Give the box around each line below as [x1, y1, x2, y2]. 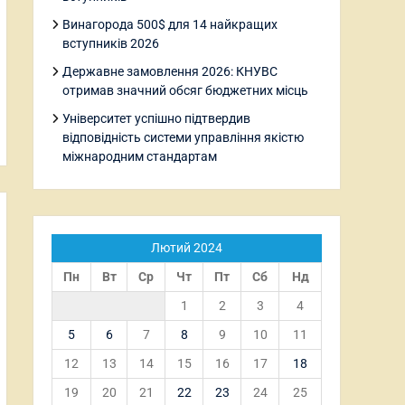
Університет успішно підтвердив [62, 111, 250, 126]
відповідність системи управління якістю [62, 130, 304, 145]
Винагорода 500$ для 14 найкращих [62, 17, 278, 32]
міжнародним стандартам [62, 149, 217, 164]
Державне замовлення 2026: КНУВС [62, 64, 278, 79]
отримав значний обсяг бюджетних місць [62, 83, 308, 98]
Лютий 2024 [151, 240, 222, 255]
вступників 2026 [62, 36, 159, 51]
